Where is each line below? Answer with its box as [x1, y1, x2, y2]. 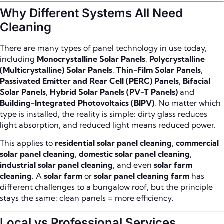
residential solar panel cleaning [55, 138, 172, 148]
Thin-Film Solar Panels [116, 65, 201, 75]
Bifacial [183, 76, 210, 86]
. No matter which [154, 98, 221, 108]
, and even [113, 160, 154, 170]
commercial [176, 138, 219, 148]
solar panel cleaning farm [94, 171, 189, 181]
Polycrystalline [149, 54, 205, 64]
